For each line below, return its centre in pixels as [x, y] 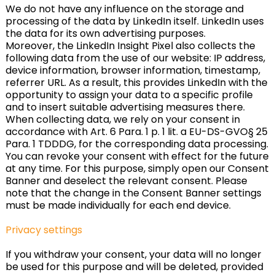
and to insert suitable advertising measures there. [125, 107]
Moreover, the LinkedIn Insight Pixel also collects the [130, 46]
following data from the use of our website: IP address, [135, 58]
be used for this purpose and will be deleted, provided [134, 267]
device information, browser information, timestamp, [133, 70]
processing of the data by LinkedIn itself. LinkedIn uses [134, 21]
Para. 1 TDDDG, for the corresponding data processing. [137, 144]
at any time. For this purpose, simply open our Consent [137, 168]
